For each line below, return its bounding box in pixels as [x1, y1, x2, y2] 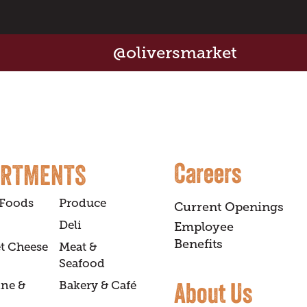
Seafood [59, 257, 105, 271]
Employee [174, 220, 234, 234]
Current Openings [174, 200, 284, 214]
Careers [174, 156, 241, 190]
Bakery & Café [59, 279, 136, 293]
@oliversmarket [112, 43, 237, 62]
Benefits [174, 237, 223, 251]
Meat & [59, 241, 97, 254]
